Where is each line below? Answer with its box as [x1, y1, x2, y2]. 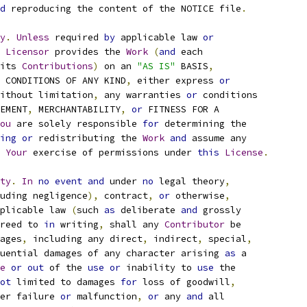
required [49, 32, 104, 43]
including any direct [27, 233, 143, 245]
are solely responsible [11, 118, 143, 130]
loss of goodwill [137, 276, 230, 288]
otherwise [170, 190, 225, 201]
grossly [197, 204, 241, 216]
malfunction [71, 291, 137, 302]
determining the [159, 118, 247, 130]
